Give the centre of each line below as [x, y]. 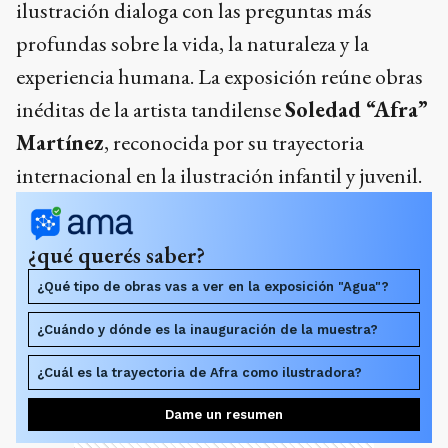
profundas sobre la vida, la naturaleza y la [192, 43]
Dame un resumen [224, 414]
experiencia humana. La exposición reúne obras [219, 76]
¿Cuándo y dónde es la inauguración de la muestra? [207, 329]
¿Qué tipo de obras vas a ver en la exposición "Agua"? [213, 286]
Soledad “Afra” [356, 109]
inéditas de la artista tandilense [150, 109]
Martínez [60, 142]
